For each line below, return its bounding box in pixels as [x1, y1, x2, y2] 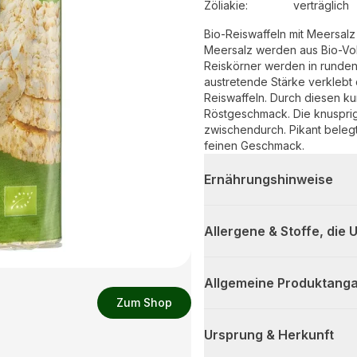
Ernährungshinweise [204, 171, 333, 188]
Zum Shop [116, 296, 172, 309]
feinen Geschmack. [204, 139, 304, 153]
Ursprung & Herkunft [204, 327, 334, 343]
